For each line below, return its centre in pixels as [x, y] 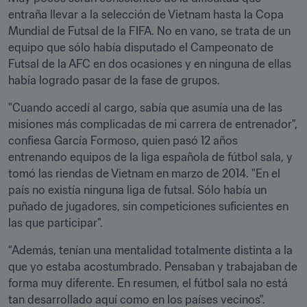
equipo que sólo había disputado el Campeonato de [141, 47]
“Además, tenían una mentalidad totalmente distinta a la [150, 250]
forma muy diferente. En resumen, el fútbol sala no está [148, 283]
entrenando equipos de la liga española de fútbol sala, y [150, 157]
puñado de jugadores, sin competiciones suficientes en [148, 206]
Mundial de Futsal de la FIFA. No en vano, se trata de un [149, 31]
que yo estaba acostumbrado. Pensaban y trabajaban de [153, 267]
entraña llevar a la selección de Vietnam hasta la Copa [146, 14]
